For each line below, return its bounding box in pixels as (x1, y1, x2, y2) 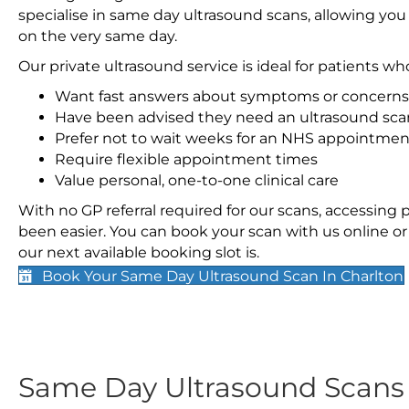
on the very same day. (18, 27, 177, 45)
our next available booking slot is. (18, 244, 259, 261)
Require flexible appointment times (55, 151, 318, 168)
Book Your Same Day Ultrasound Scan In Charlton (42, 267, 404, 286)
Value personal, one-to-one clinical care (55, 172, 339, 189)
